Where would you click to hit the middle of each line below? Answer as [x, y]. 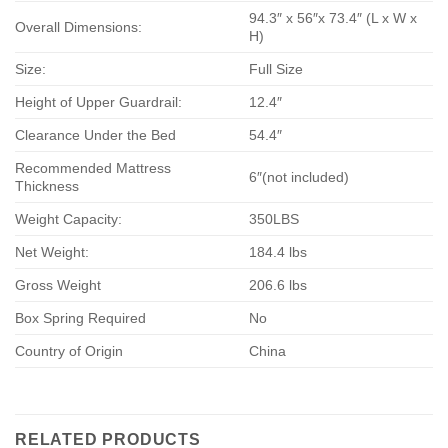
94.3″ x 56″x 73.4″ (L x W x [333, 18]
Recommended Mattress [93, 168]
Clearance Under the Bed [95, 135]
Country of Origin [69, 351]
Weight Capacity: [68, 219]
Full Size [276, 69]
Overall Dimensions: [78, 27]
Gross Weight [58, 285]
